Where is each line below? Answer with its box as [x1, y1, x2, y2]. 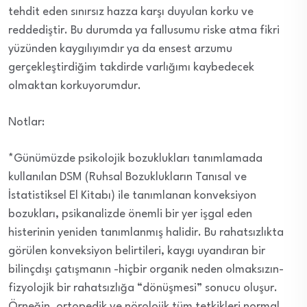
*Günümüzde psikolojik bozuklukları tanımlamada [8, 152, 262, 164]
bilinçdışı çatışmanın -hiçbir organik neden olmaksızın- [8, 263, 284, 275]
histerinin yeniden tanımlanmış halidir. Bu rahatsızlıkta [8, 226, 284, 238]
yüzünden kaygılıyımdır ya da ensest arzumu [8, 42, 232, 55]
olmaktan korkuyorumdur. [8, 79, 141, 92]
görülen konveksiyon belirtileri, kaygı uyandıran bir [8, 245, 265, 257]
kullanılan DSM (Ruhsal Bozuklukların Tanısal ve [8, 171, 247, 183]
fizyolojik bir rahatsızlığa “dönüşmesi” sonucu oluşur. [8, 282, 278, 294]
